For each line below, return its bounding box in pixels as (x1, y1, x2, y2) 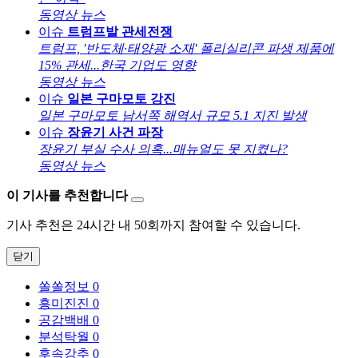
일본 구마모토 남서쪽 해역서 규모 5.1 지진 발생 (38, 108, 307, 122)
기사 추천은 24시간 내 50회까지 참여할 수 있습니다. (6, 217, 300, 232)
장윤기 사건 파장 (67, 125, 163, 139)
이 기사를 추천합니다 (6, 188, 128, 202)
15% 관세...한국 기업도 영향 (38, 58, 196, 72)
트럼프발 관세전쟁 (67, 24, 173, 38)
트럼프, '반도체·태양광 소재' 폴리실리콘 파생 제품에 (38, 41, 334, 55)
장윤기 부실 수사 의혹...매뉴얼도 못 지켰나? (38, 141, 288, 156)
